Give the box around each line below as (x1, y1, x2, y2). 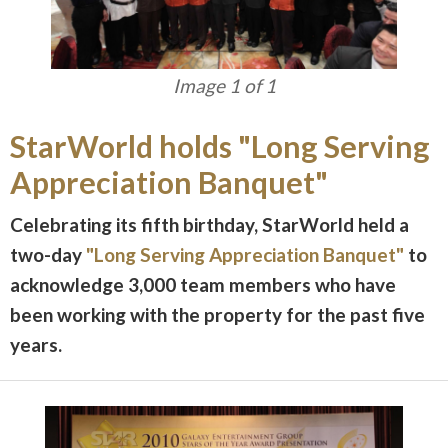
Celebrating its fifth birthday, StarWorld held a (10, 212, 409, 236)
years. (10, 332, 62, 356)
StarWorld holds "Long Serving (10, 127, 430, 164)
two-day (10, 242, 86, 266)
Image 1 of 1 (172, 73, 276, 97)
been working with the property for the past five (10, 302, 425, 326)
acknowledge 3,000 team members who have (10, 272, 396, 296)
